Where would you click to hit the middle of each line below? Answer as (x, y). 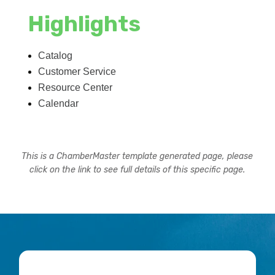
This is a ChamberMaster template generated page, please (137, 156)
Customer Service (77, 71)
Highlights (85, 24)
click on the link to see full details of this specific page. (137, 169)
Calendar (59, 103)
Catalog (56, 55)
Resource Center (76, 87)
